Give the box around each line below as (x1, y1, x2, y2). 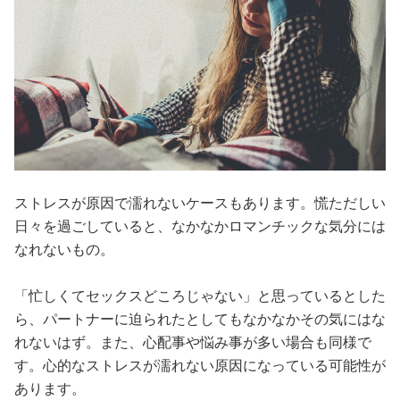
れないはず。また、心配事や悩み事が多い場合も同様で (14, 334, 371, 350)
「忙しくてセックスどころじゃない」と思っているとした (14, 287, 386, 304)
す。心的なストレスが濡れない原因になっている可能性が (14, 357, 386, 373)
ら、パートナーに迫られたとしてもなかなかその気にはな (14, 311, 386, 327)
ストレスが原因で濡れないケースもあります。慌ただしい (14, 195, 386, 211)
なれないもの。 (14, 241, 114, 257)
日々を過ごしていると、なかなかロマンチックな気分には (14, 218, 386, 234)
